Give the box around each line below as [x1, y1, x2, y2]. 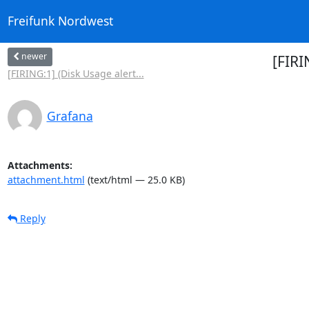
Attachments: [7, 158, 72, 172]
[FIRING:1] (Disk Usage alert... [7, 66, 144, 80]
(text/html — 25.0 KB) [84, 172, 185, 186]
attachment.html [7, 172, 85, 186]
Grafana [46, 107, 93, 124]
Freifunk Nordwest [7, 12, 113, 30]
